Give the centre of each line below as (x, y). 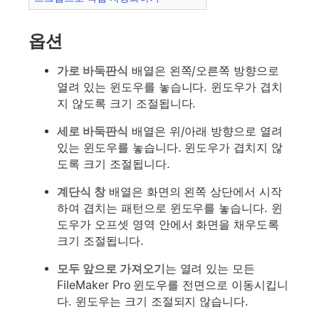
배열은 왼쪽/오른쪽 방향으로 (204, 70)
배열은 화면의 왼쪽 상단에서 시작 (194, 192)
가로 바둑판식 (93, 70)
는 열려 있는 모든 (210, 268)
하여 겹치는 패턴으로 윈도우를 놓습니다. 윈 (170, 208)
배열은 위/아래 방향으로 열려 (205, 131)
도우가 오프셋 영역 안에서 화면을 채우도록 (168, 224)
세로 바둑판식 (93, 131)
